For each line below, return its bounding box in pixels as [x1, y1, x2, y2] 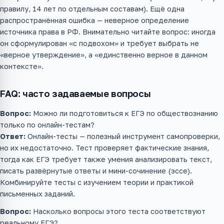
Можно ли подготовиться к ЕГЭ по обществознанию [31, 108, 218, 117]
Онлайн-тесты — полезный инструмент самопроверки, [25, 131, 220, 140]
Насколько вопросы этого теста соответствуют [31, 206, 205, 215]
